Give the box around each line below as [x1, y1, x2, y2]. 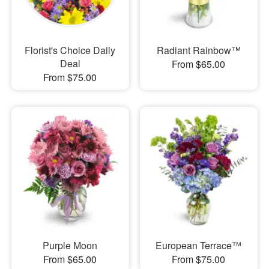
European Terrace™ [156, 238, 242, 252]
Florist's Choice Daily [25, 43, 116, 57]
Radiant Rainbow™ [156, 43, 241, 57]
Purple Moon [43, 238, 98, 252]
